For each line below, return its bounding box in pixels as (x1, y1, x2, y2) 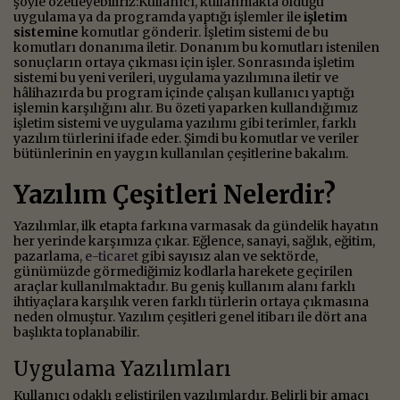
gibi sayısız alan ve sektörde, (138, 247, 318, 264)
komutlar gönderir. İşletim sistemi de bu (79, 23, 329, 40)
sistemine (13, 23, 79, 40)
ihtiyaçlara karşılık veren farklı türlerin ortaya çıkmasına (13, 293, 369, 310)
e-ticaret (85, 247, 138, 264)
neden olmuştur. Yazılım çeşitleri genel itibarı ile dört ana (13, 308, 367, 325)
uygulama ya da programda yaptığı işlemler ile (13, 8, 304, 25)
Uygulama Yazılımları (13, 355, 231, 381)
